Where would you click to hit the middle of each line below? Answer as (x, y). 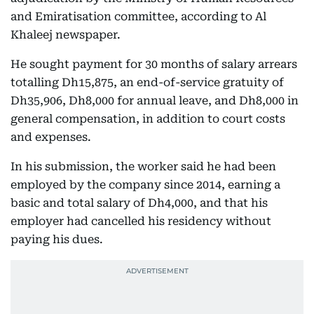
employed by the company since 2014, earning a (145, 185)
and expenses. (51, 137)
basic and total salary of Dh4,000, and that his (139, 203)
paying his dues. (57, 240)
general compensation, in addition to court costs (148, 119)
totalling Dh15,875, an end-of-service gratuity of (147, 83)
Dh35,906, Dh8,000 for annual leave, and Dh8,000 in (155, 101)
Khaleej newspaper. (66, 35)
